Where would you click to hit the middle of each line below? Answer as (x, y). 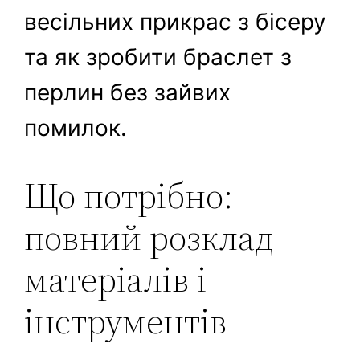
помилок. (76, 128)
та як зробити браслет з (158, 57)
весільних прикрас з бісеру (176, 22)
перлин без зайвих (128, 93)
